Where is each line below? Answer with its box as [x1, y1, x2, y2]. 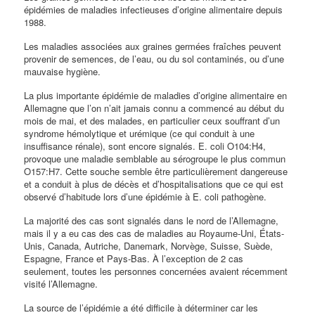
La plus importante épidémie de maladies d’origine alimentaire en [24, 88, 288, 102]
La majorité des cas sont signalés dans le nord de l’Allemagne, [24, 213, 279, 227]
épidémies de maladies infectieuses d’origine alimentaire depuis [24, 2, 283, 16]
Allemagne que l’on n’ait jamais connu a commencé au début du [24, 101, 285, 115]
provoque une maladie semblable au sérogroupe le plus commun [24, 151, 286, 165]
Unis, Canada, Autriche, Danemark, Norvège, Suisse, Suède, [24, 238, 274, 252]
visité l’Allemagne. [24, 276, 98, 290]
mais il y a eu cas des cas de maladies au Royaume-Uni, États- [24, 226, 285, 240]
